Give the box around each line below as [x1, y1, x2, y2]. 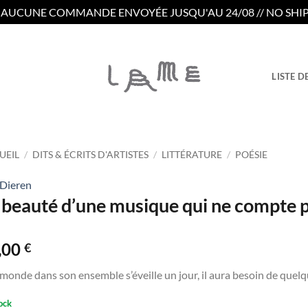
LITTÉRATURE [162, 148, 223, 160]
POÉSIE [235, 148, 268, 160]
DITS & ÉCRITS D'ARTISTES [32, 148, 149, 160]
